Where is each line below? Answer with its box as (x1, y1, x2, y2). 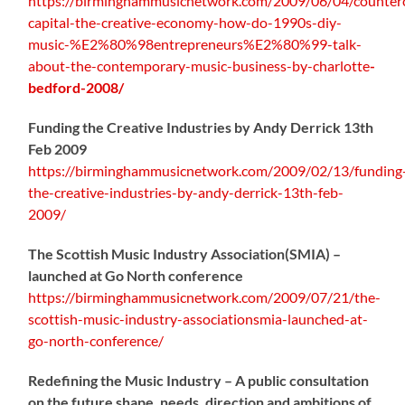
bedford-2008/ (28, 78, 125, 96)
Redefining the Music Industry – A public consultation (28, 371, 370, 389)
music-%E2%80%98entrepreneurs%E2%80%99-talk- (28, 34, 363, 52)
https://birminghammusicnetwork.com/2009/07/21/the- (28, 287, 381, 306)
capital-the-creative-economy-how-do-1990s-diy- (28, 13, 343, 31)
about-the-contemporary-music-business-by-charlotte (28, 56, 371, 74)
